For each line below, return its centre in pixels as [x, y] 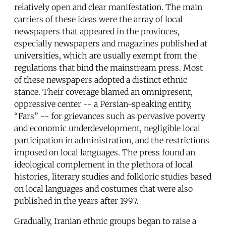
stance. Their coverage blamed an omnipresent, [103, 92]
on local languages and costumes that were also [103, 189]
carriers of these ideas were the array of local [98, 19]
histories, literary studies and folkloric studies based [113, 177]
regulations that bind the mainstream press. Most [108, 68]
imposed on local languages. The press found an [105, 153]
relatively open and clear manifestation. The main [108, 7]
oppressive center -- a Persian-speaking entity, [103, 104]
